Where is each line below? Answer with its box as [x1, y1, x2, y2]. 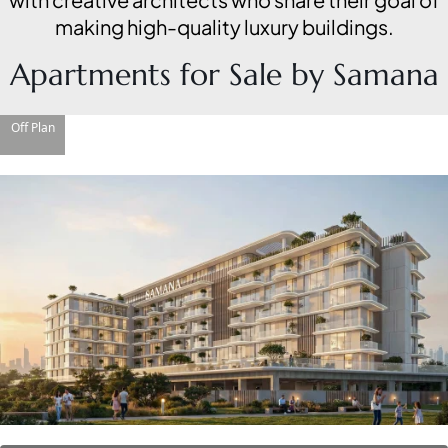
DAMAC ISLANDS [139, 282, 237, 300]
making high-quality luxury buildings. [54, 14, 394, 40]
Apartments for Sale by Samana [9, 56, 439, 94]
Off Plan [10, 119, 55, 137]
